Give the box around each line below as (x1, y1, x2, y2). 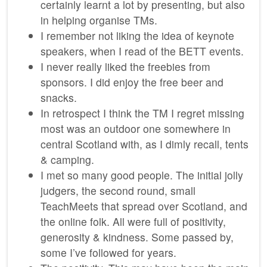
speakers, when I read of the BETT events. (41, 44, 244, 59)
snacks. (41, 90, 77, 105)
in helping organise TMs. (41, 13, 157, 28)
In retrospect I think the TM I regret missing (41, 105, 244, 121)
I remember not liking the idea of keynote (41, 28, 234, 44)
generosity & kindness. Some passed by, (41, 229, 234, 245)
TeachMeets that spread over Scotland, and (41, 198, 247, 214)
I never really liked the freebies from (41, 59, 210, 74)
